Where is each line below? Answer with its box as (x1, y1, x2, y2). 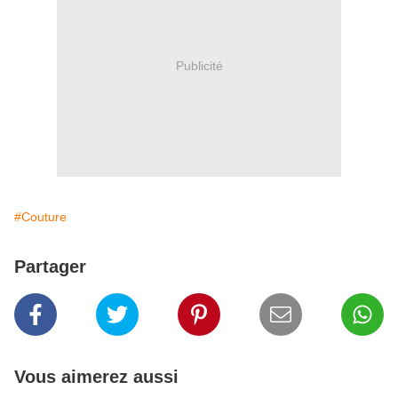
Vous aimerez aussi (14, 367, 179, 387)
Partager (14, 257, 86, 277)
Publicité (175, 58, 223, 73)
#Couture (14, 210, 67, 225)
